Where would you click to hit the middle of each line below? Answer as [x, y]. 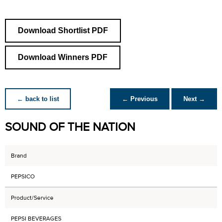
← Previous [140, 99]
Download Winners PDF [63, 57]
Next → [194, 99]
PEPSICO [23, 176]
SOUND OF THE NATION [70, 127]
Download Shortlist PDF [63, 30]
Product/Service [32, 198]
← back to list [38, 99]
